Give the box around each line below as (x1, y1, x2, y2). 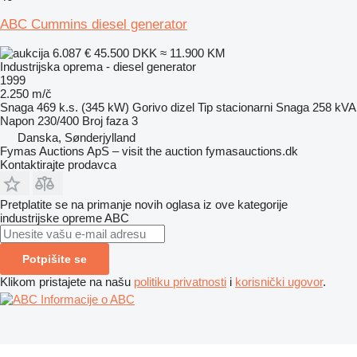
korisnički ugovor (235, 274, 323, 288)
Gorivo (132, 100, 167, 114)
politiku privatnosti (134, 274, 226, 288)
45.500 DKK (94, 45, 157, 60)
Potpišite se (22, 252, 87, 265)
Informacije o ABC (41, 292, 135, 306)
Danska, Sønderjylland (18, 130, 135, 144)
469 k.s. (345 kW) (37, 100, 129, 114)
